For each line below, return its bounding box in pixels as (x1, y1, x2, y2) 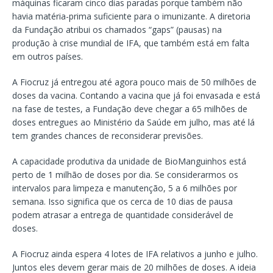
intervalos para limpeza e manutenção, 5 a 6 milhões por (12, 182, 237, 194)
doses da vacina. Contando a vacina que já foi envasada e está (12, 90, 260, 102)
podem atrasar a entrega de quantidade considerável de (12, 209, 233, 221)
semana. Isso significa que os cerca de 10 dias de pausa (12, 196, 233, 208)
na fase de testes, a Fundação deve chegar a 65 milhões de (12, 103, 247, 115)
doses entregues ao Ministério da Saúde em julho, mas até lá (12, 116, 255, 129)
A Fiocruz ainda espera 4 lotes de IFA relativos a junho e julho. (12, 248, 258, 260)
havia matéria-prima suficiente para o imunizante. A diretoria (12, 10, 250, 23)
